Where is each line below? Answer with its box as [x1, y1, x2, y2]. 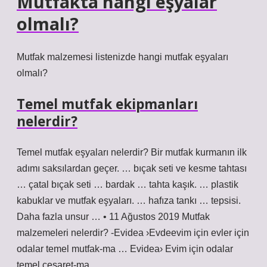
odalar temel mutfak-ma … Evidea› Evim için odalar [17, 244, 233, 254]
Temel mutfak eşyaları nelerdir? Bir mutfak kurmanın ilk [17, 147, 247, 157]
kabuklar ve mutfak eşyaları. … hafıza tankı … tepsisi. [17, 195, 241, 206]
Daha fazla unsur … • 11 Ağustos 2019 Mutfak [17, 212, 210, 222]
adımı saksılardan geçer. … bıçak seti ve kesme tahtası [17, 163, 247, 173]
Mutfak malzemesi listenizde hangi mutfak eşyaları [17, 52, 228, 62]
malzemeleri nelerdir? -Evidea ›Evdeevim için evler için [17, 228, 249, 238]
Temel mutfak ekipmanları [17, 95, 198, 113]
